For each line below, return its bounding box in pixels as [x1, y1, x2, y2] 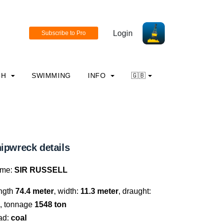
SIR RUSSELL [14, 166, 68, 174]
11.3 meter [80, 187, 118, 195]
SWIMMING [31, 72, 71, 79]
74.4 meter [15, 187, 54, 195]
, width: [54, 187, 80, 195]
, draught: [118, 187, 151, 195]
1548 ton [33, 200, 67, 209]
